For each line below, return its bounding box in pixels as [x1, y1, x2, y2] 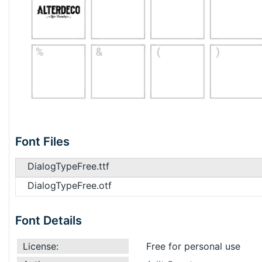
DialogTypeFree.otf [27, 179, 112, 191]
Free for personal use [146, 240, 241, 252]
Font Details [15, 213, 82, 227]
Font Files [15, 134, 70, 149]
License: [23, 240, 58, 252]
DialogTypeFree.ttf [27, 160, 109, 172]
